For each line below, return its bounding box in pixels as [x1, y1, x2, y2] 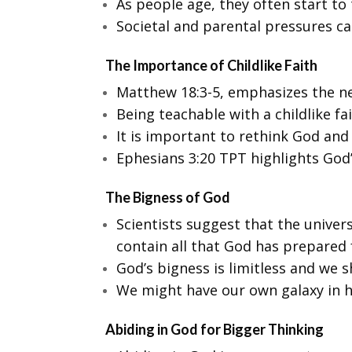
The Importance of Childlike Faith [105, 56, 318, 74]
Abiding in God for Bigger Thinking [105, 320, 324, 338]
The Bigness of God [105, 188, 231, 206]
